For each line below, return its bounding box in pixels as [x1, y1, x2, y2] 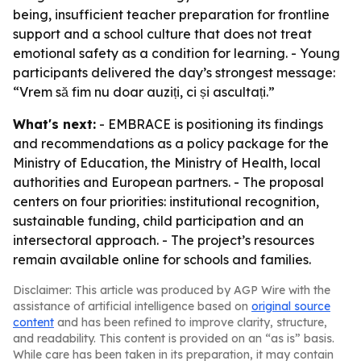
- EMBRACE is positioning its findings [96, 116, 323, 132]
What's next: [13, 116, 96, 132]
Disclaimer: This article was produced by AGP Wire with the [13, 283, 330, 297]
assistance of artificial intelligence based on [13, 299, 251, 313]
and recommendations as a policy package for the [13, 135, 329, 151]
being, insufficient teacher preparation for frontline [13, 6, 330, 23]
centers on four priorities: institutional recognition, [13, 193, 319, 210]
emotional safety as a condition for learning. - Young [13, 45, 340, 61]
